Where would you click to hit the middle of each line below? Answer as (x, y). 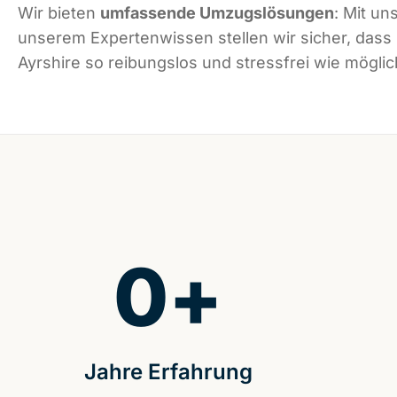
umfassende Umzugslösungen (217, 13)
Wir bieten (59, 13)
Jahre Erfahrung (168, 372)
